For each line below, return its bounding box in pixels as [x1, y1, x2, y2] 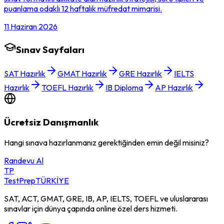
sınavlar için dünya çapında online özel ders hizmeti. [4, 203, 177, 213]
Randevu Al [4, 155, 43, 165]
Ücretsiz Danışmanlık [4, 116, 98, 128]
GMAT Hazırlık [57, 68, 107, 79]
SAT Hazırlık [4, 68, 45, 79]
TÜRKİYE [35, 175, 69, 185]
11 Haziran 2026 [4, 21, 57, 31]
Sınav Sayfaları [16, 43, 84, 55]
